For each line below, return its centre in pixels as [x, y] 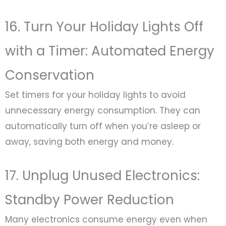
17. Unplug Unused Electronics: [102, 176]
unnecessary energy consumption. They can [103, 111]
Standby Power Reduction [90, 200]
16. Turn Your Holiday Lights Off [104, 27]
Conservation [50, 75]
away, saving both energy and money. [89, 142]
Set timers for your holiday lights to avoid [95, 95]
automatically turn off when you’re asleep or [103, 126]
